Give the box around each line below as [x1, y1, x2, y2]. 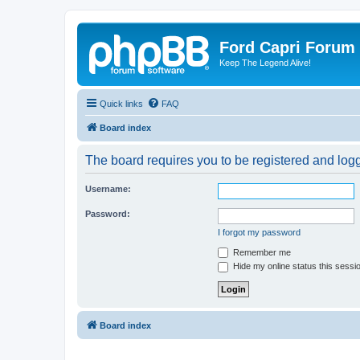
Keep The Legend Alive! [219, 58, 311, 67]
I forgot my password [218, 227, 301, 237]
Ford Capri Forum [219, 39, 355, 56]
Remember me [231, 247, 291, 257]
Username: [85, 183, 131, 194]
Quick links [100, 98, 143, 108]
